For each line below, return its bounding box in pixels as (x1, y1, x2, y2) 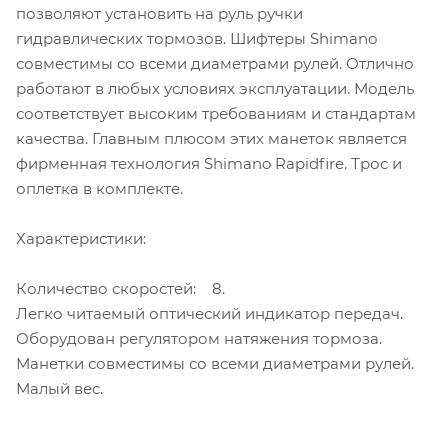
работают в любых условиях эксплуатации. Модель (16, 78, 414, 98)
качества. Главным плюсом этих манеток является (16, 128, 407, 148)
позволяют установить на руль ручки (16, 3, 303, 23)
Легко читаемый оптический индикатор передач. (16, 303, 403, 323)
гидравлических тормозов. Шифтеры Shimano (16, 28, 377, 48)
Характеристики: (16, 228, 146, 248)
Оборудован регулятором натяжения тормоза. (16, 328, 382, 348)
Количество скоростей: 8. (16, 278, 225, 298)
